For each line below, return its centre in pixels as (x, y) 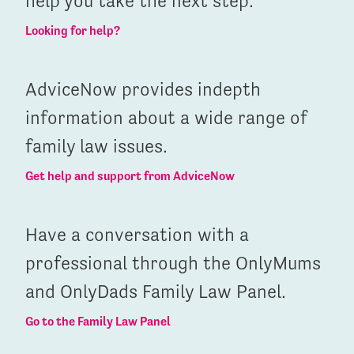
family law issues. (96, 146)
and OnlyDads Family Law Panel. (156, 291)
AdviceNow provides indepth (143, 89)
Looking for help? (73, 30)
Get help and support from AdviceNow (130, 175)
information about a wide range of (166, 117)
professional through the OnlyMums (173, 263)
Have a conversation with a (137, 234)
